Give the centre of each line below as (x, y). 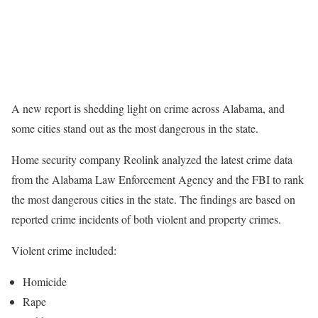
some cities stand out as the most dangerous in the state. (135, 128)
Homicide (45, 282)
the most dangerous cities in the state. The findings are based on (153, 199)
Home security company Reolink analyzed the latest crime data (152, 160)
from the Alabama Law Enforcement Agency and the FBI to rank (158, 180)
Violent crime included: (64, 251)
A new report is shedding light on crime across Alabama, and (148, 109)
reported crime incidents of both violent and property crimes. (146, 219)
